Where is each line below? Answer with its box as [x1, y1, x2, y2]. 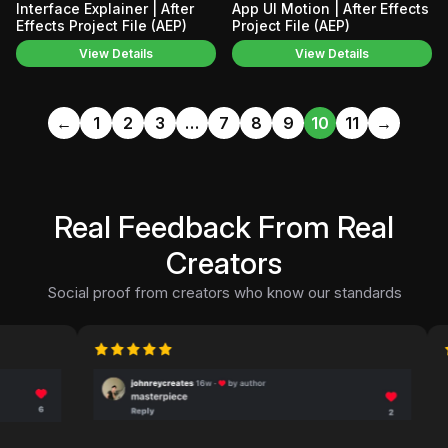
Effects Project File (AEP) [16, 16, 187, 34]
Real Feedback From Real [54, 208, 394, 245]
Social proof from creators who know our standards [46, 282, 402, 302]
